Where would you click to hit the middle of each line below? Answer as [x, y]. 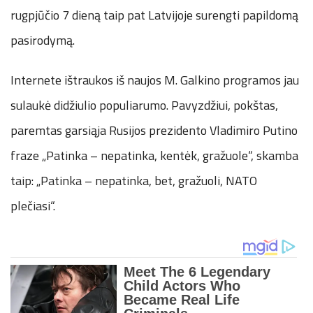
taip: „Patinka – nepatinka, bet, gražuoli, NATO [134, 180]
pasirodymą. [43, 40]
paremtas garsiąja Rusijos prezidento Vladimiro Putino [154, 130]
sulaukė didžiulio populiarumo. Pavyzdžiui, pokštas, [144, 105]
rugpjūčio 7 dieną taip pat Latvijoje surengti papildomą [154, 15]
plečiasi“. [33, 205]
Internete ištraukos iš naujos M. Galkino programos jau [155, 80]
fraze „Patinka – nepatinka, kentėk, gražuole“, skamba [154, 155]
